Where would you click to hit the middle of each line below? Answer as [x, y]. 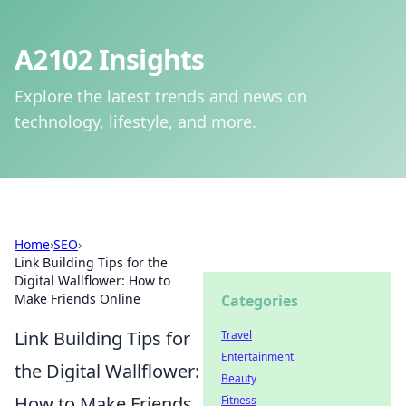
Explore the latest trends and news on [161, 96]
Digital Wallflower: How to [92, 280]
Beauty [239, 378]
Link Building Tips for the [91, 262]
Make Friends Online [77, 299]
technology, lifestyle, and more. [135, 121]
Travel [237, 335]
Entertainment [257, 357]
